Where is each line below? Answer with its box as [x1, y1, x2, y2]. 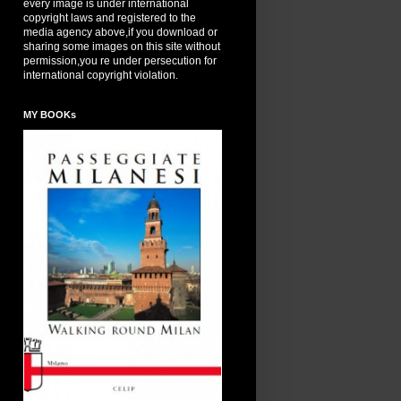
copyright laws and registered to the [23, 12, 196, 25]
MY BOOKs [23, 109, 76, 121]
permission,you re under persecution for [23, 55, 217, 68]
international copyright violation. [23, 69, 178, 82]
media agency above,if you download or [23, 26, 218, 39]
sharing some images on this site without [23, 40, 220, 54]
